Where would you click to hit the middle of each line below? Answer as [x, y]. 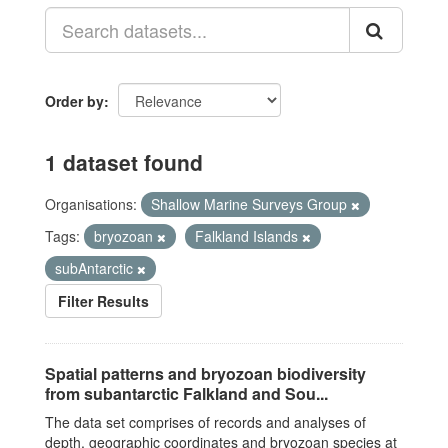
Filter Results [103, 301]
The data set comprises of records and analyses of [205, 422]
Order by [74, 101]
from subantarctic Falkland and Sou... [186, 393]
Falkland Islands [248, 236]
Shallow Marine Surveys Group [251, 204]
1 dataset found [124, 162]
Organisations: [91, 204]
